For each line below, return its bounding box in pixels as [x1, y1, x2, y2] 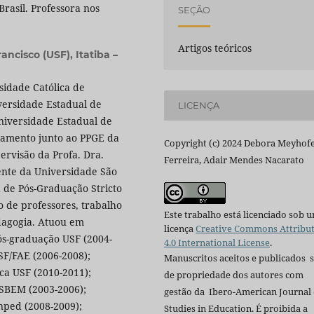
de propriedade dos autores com [164, 268, 303, 281]
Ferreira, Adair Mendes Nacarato [164, 153, 304, 166]
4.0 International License [164, 236, 270, 249]
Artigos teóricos [178, 41, 252, 55]
